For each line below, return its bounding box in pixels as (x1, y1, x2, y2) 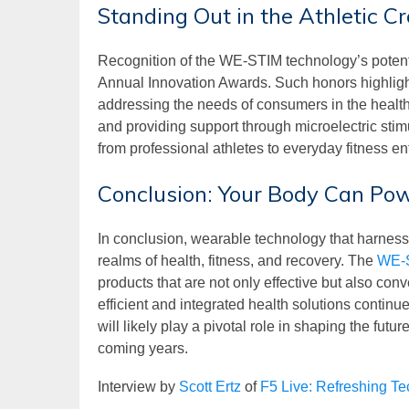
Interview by (98, 378, 179, 394)
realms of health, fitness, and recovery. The (98, 252, 377, 268)
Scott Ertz (179, 378, 241, 394)
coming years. (98, 340, 188, 356)
